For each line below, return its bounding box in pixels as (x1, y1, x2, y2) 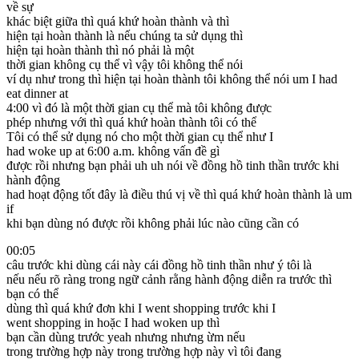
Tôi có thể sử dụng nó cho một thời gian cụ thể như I (6, 129, 273, 143)
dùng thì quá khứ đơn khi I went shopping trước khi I (6, 301, 276, 315)
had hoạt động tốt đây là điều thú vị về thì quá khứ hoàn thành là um (6, 187, 352, 201)
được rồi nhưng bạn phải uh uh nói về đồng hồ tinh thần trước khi (6, 158, 339, 172)
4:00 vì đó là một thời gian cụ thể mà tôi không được (6, 100, 272, 115)
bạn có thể (6, 286, 58, 301)
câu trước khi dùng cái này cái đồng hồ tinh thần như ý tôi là (6, 257, 312, 272)
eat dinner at (6, 86, 68, 100)
